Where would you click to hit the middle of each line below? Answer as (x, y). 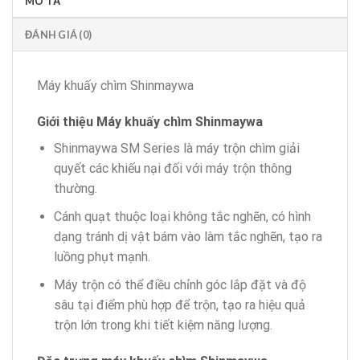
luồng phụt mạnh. (102, 257)
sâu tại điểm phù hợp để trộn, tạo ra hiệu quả (179, 305)
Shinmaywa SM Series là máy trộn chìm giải (176, 149)
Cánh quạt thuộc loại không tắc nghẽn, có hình (182, 217)
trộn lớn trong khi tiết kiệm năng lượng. (163, 325)
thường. (75, 189)
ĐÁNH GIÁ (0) (59, 34)
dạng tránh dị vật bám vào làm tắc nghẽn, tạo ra (188, 237)
